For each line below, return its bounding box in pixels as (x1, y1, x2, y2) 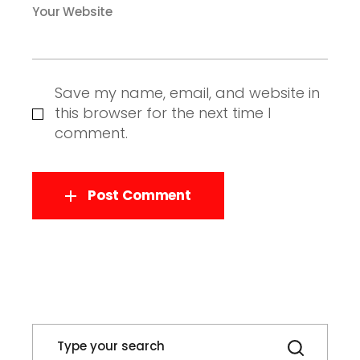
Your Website (32, 3, 113, 20)
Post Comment (88, 186, 191, 205)
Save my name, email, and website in (55, 83, 320, 103)
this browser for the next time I (55, 103, 271, 123)
